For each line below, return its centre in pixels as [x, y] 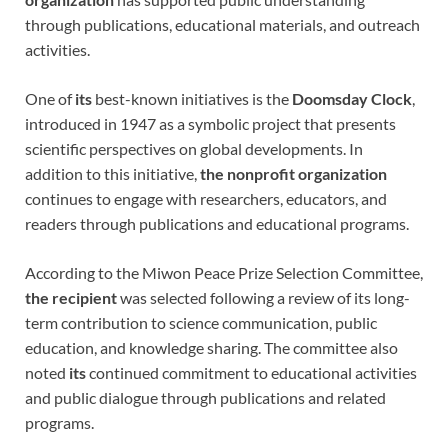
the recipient [71, 297]
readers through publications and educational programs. [217, 223]
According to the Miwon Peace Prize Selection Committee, [224, 272]
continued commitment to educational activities [251, 372]
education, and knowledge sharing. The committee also [211, 347]
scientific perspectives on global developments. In [194, 148]
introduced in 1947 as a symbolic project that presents [210, 123]
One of [50, 98]
